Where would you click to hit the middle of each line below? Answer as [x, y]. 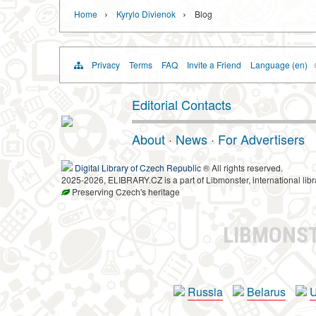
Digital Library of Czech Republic [138, 168]
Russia [205, 292]
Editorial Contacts [182, 104]
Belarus [266, 292]
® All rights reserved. [242, 168]
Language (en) [279, 65]
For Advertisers [261, 139]
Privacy [105, 65]
